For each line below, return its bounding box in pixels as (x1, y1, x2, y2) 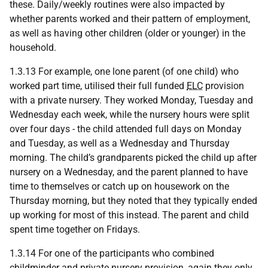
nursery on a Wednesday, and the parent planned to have (10, 166, 248, 178)
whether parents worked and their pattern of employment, (10, 13, 250, 25)
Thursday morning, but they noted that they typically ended (10, 195, 257, 206)
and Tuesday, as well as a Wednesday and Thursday (10, 138, 230, 149)
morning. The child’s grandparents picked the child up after (10, 152, 257, 163)
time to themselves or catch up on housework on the (10, 181, 229, 192)
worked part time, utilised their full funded (10, 80, 187, 92)
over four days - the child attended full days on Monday (10, 123, 242, 135)
